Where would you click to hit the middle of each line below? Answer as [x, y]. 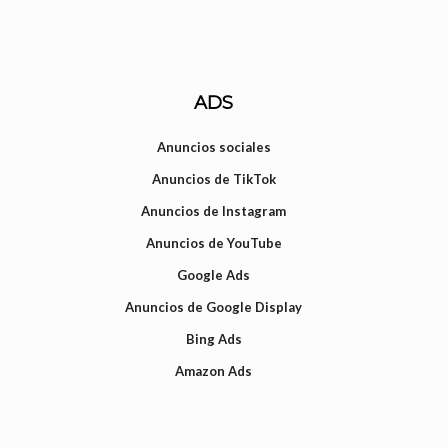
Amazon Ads [214, 371]
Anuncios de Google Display [214, 307]
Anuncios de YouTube [213, 243]
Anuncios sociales [213, 147]
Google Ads [214, 275]
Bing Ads [213, 339]
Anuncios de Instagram [214, 211]
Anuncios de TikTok [213, 179]
